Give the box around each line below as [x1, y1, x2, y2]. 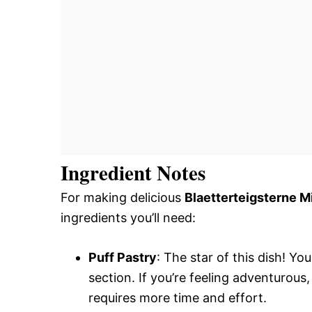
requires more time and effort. [88, 290, 267, 305]
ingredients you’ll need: [61, 210, 196, 225]
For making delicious [61, 189, 185, 205]
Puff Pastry [88, 249, 157, 265]
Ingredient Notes [61, 157, 205, 187]
